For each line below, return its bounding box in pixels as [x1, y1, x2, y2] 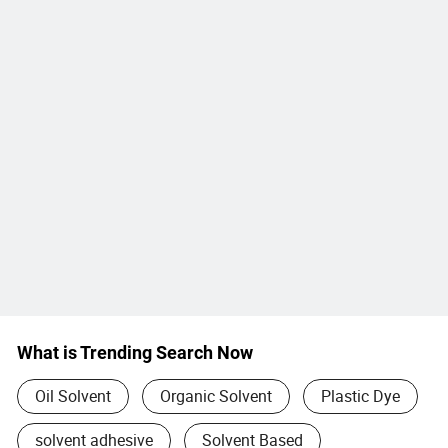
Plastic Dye [320, 384, 400, 407]
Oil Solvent [34, 384, 111, 407]
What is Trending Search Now [16, 341, 253, 363]
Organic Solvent [159, 384, 272, 407]
